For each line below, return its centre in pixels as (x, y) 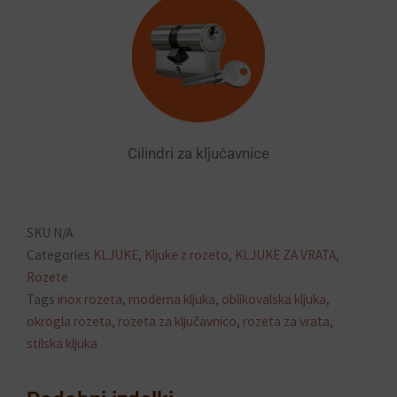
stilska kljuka (62, 343)
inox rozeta (90, 299)
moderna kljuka (172, 299)
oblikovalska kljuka (274, 299)
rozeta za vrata (286, 321)
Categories (58, 254)
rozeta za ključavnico (177, 321)
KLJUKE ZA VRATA (285, 254)
